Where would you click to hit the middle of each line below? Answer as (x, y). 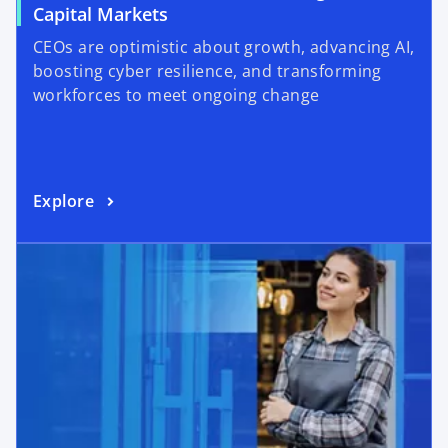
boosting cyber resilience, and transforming (207, 71)
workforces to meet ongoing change (176, 95)
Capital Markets (100, 14)
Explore (64, 200)
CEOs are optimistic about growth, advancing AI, (224, 47)
